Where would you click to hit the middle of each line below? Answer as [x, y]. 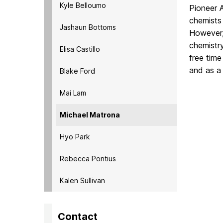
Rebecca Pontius [88, 158]
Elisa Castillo [80, 49]
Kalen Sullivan [82, 180]
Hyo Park [75, 136]
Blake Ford [77, 71]
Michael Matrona [90, 114]
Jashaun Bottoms [88, 27]
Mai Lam [73, 93]
